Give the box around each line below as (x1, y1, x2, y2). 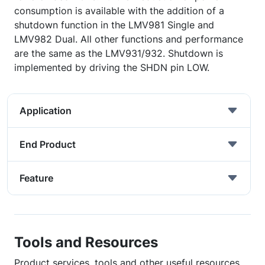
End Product (20, 138, 76, 150)
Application (20, 105, 72, 117)
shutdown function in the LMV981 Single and (14, 19, 214, 31)
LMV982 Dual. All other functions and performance (14, 33, 243, 45)
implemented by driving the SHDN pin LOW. (14, 62, 209, 73)
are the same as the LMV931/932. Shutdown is (14, 47, 223, 59)
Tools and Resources (14, 233, 158, 251)
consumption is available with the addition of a (14, 5, 224, 17)
